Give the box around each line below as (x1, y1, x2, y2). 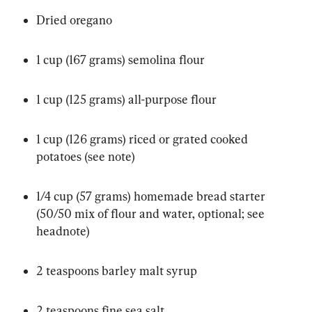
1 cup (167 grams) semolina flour (36, 52, 205, 68)
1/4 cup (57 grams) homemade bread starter (36, 189, 268, 204)
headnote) (36, 224, 90, 239)
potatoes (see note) (36, 149, 135, 164)
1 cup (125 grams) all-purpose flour (36, 92, 217, 107)
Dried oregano (36, 13, 112, 28)
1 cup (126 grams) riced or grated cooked (36, 132, 251, 147)
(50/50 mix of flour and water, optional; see (36, 206, 267, 221)
